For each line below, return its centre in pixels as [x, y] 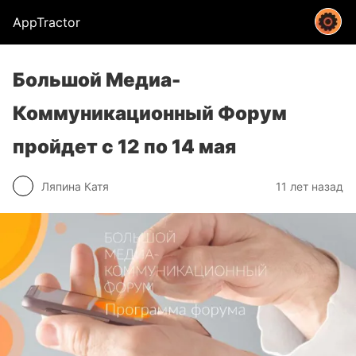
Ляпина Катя [75, 186]
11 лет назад [310, 186]
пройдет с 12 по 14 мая [124, 147]
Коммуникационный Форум [150, 113]
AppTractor [46, 22]
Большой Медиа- [97, 80]
